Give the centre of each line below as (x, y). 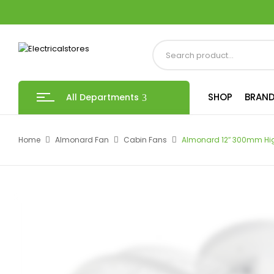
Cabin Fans (145, 140)
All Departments (102, 97)
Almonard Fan (82, 140)
